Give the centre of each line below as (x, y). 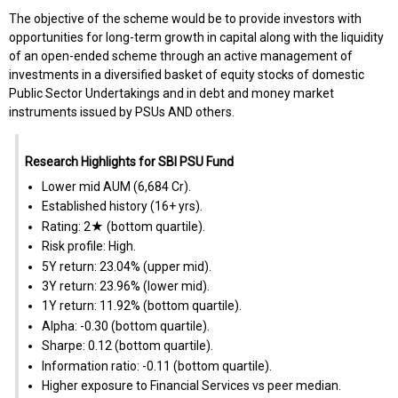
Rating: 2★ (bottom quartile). (123, 226)
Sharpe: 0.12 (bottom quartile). (127, 346)
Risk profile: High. (88, 247)
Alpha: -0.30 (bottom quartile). (125, 326)
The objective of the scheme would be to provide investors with (185, 19)
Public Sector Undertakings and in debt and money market (171, 94)
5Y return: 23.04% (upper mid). (126, 266)
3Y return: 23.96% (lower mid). (125, 287)
